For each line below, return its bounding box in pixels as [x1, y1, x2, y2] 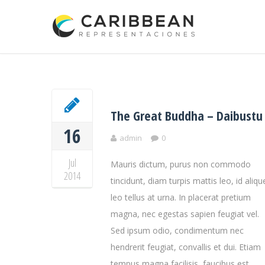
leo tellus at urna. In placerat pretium [111, 192, 251, 203]
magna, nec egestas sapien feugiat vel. [111, 208, 259, 219]
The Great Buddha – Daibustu [111, 106, 263, 124]
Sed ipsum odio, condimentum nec [111, 225, 244, 236]
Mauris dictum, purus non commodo [111, 159, 251, 170]
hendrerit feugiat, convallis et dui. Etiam [111, 241, 261, 253]
